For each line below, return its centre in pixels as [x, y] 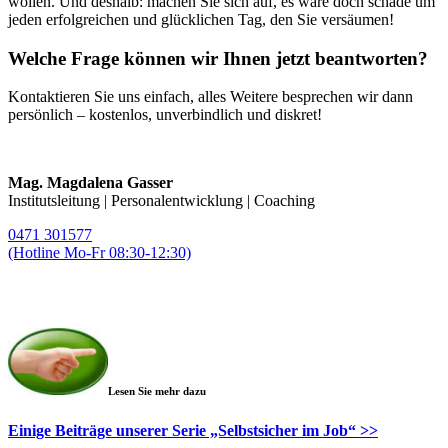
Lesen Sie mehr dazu [157, 391]
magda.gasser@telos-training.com [114, 294]
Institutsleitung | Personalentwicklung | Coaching [161, 201]
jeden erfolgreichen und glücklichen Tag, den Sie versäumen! [201, 19]
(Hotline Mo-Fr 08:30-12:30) [99, 253]
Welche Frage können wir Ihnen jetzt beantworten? [218, 58]
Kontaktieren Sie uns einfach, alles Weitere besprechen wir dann [210, 97]
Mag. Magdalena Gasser [90, 183]
